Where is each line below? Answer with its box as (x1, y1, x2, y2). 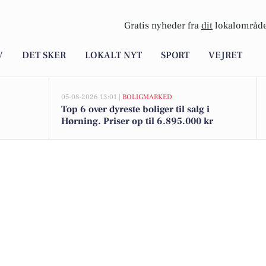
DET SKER (22, 49, 66, 62)
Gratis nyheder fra (124, 20, 201, 32)
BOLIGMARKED (122, 93, 172, 102)
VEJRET (208, 49, 242, 62)
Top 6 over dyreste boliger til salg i (61, 103, 210, 115)
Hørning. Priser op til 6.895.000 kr (61, 115, 213, 127)
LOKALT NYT (85, 49, 142, 62)
